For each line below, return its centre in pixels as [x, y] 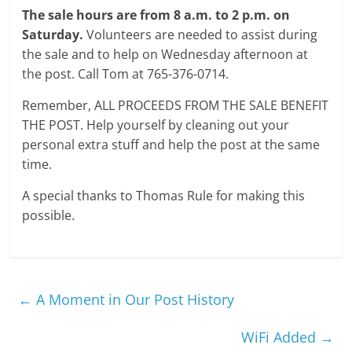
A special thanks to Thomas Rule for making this [164, 196]
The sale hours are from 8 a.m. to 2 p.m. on [156, 15]
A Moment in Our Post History [134, 299]
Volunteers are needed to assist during [201, 35]
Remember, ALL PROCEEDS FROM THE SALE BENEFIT [176, 105]
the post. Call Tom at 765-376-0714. [126, 74]
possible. [49, 215]
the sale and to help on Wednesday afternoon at [165, 54]
